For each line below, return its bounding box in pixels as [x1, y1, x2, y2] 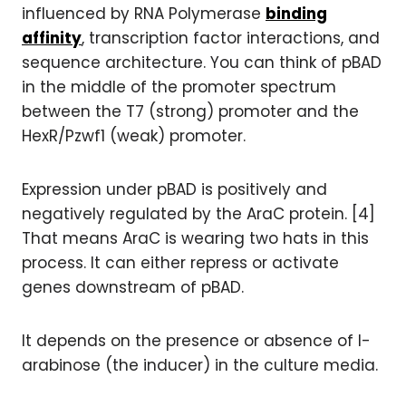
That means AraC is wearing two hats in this [22, 227, 369, 249]
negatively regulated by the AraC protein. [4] [22, 203, 375, 225]
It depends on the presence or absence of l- [22, 330, 371, 352]
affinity [22, 27, 82, 49]
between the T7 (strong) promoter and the [22, 101, 359, 122]
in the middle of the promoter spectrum [22, 76, 336, 98]
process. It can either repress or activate [22, 252, 339, 274]
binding [266, 3, 327, 24]
